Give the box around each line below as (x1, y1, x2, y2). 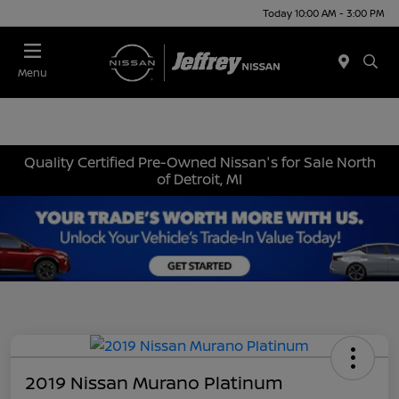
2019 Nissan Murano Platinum (25, 370, 283, 395)
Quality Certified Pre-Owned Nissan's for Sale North (23, 151, 376, 172)
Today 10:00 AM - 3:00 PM (263, 5, 385, 20)
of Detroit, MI (157, 168, 242, 189)
